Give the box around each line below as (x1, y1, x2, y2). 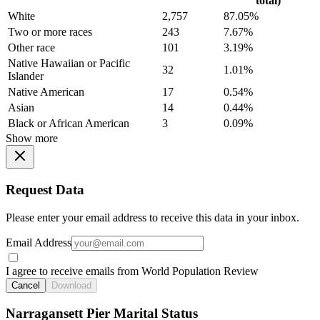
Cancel (11, 279, 40, 291)
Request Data (6, 182, 84, 198)
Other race (8, 41, 55, 54)
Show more (6, 132, 58, 145)
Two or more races (8, 26, 92, 39)
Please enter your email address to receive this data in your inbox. (6, 211, 299, 224)
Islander (8, 70, 44, 83)
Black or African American (8, 117, 129, 130)
